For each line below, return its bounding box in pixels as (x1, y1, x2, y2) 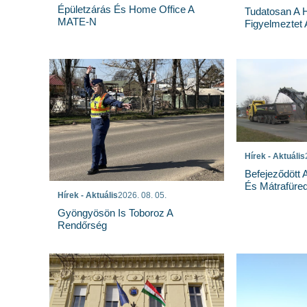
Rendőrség (58, 219, 107, 231)
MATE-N (58, 15, 97, 27)
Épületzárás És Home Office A (58, 3, 194, 15)
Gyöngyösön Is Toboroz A (58, 206, 173, 219)
